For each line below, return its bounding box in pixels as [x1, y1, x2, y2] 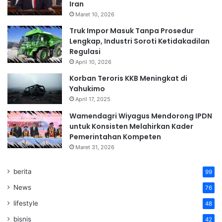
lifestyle [13, 199, 38, 208]
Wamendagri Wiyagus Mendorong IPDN [69, 111, 212, 121]
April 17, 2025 [75, 95, 111, 103]
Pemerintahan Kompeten [69, 132, 161, 142]
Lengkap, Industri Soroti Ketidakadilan [69, 36, 210, 46]
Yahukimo [69, 83, 105, 94]
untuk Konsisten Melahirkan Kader [69, 121, 193, 132]
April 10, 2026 [75, 58, 111, 65]
